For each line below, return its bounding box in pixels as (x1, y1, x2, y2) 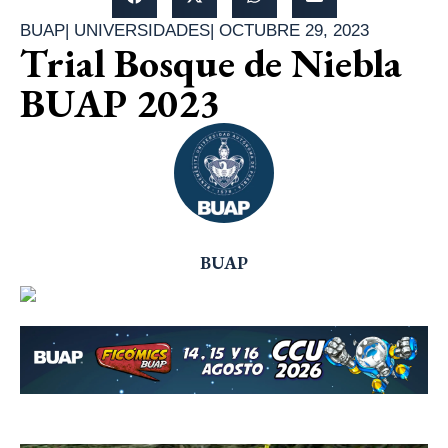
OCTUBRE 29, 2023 (219, 21, 369, 41)
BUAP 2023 (20, 77, 220, 130)
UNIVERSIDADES (74, 21, 210, 41)
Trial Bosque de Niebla (20, 37, 402, 90)
